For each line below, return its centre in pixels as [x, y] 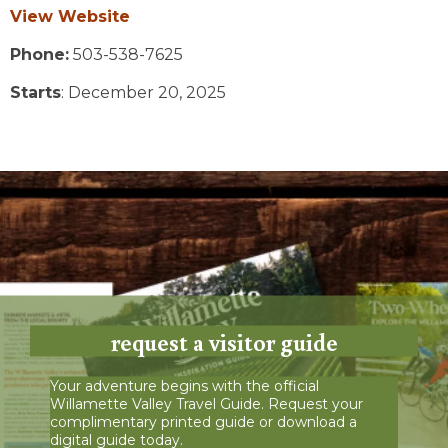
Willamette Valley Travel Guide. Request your [206, 403]
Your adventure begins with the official [184, 385]
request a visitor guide [224, 341]
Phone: [39, 54]
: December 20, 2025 [143, 92]
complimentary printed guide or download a [203, 421]
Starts [35, 92]
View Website [70, 16]
